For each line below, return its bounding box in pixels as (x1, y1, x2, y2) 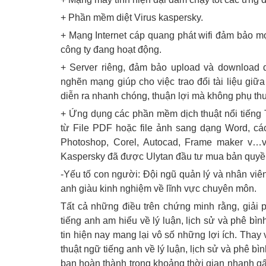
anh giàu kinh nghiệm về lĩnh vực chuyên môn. (61, 183, 256, 194)
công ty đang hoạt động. (61, 45, 161, 55)
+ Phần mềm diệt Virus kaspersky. (61, 12, 203, 23)
